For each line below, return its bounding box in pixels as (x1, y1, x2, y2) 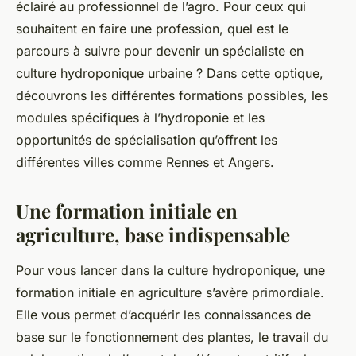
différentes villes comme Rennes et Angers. (16, 154, 274, 171)
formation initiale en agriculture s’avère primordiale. (16, 284, 324, 301)
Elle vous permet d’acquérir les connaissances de (16, 307, 311, 323)
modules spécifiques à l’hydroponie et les (16, 110, 265, 126)
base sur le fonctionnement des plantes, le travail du (16, 329, 328, 346)
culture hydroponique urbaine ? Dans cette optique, (16, 65, 323, 82)
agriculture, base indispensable (16, 222, 290, 248)
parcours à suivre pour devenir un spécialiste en (16, 43, 304, 60)
